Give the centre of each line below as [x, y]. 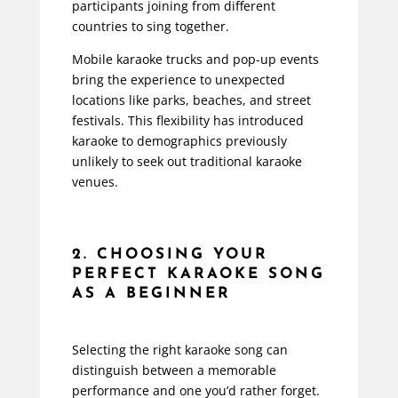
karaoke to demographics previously [179, 141]
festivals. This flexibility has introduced [187, 121]
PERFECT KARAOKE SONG [198, 275]
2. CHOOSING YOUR [170, 255]
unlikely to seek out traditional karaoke [187, 162]
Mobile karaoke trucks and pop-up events [195, 60]
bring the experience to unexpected [178, 80]
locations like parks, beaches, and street [191, 100]
